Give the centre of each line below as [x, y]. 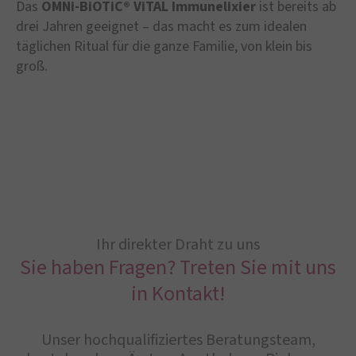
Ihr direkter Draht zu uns [178, 245]
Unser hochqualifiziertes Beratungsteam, [178, 341]
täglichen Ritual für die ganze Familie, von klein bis [164, 47]
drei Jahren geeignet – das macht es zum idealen [161, 27]
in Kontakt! [178, 294]
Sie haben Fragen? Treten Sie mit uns [178, 268]
